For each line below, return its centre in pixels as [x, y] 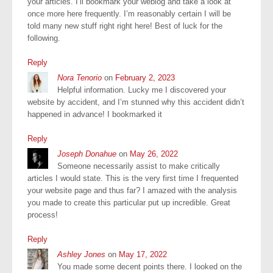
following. [44, 38]
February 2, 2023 [145, 77]
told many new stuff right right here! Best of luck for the [125, 26]
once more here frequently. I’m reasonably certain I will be [129, 13]
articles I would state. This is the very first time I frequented [133, 178]
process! [43, 214]
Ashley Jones [81, 254]
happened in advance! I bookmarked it [95, 114]
